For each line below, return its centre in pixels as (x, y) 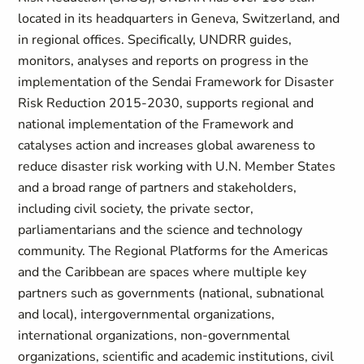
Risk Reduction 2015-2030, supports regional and (166, 103)
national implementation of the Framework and (156, 124)
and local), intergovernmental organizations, (147, 314)
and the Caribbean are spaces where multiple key (162, 272)
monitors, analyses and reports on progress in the (164, 61)
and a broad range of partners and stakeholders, (158, 188)
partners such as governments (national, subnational (171, 293)
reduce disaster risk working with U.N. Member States (177, 167)
